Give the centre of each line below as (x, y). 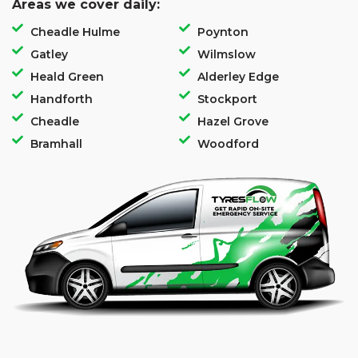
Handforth (61, 99)
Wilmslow (226, 54)
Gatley (49, 54)
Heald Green (67, 77)
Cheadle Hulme (75, 32)
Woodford (228, 144)
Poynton (223, 32)
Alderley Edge (238, 77)
